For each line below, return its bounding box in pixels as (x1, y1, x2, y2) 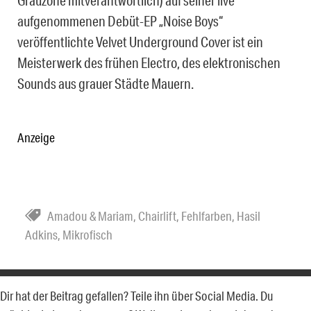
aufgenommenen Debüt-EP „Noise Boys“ (17, 12, 223, 29)
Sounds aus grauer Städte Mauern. (17, 74, 194, 92)
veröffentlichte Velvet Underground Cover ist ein (17, 33, 263, 50)
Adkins (25, 226, 58, 242)
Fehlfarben (181, 208, 232, 224)
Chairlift (138, 208, 176, 224)
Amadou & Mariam (47, 208, 133, 224)
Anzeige (17, 129, 55, 145)
